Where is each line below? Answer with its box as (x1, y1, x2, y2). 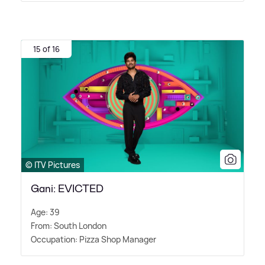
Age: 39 (31, 206, 60, 218)
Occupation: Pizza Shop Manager (31, 234, 156, 245)
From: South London (31, 220, 106, 232)
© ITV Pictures (25, 159, 80, 171)
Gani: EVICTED (31, 182, 104, 196)
